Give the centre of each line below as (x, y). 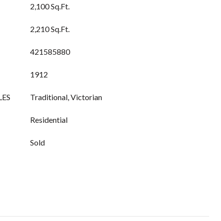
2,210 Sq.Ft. (50, 29)
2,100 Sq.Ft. (50, 6)
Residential (49, 120)
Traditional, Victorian (66, 97)
